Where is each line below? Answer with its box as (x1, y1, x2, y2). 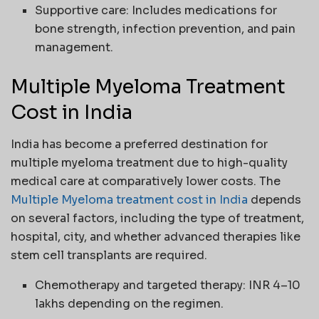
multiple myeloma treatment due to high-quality (11, 155, 288, 170)
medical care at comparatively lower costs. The (11, 173, 281, 189)
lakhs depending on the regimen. (35, 296, 224, 311)
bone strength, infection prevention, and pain (35, 21, 296, 37)
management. (35, 40, 114, 56)
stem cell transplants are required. (11, 247, 207, 263)
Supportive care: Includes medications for (35, 3, 278, 19)
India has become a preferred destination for (11, 136, 268, 152)
